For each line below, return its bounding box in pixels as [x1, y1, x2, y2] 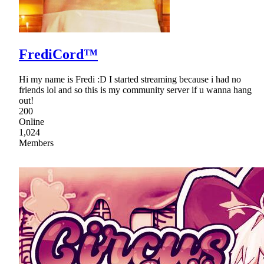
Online [19, 116, 44, 127]
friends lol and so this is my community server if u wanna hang [19, 84, 252, 95]
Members [19, 137, 54, 148]
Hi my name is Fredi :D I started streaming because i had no [19, 74, 241, 84]
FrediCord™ [19, 46, 98, 62]
